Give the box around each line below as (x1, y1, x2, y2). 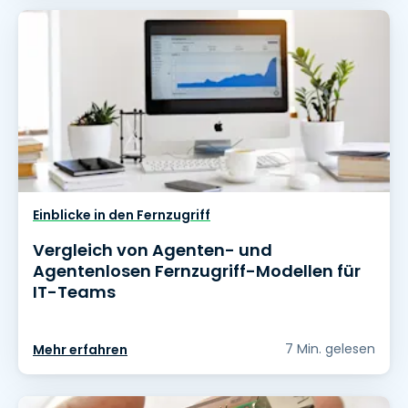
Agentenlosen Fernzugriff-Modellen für (33, 260, 361, 283)
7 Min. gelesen (285, 340, 375, 359)
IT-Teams (33, 280, 116, 304)
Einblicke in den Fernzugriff (33, 206, 210, 225)
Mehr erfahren (33, 341, 127, 360)
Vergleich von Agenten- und (33, 239, 272, 262)
